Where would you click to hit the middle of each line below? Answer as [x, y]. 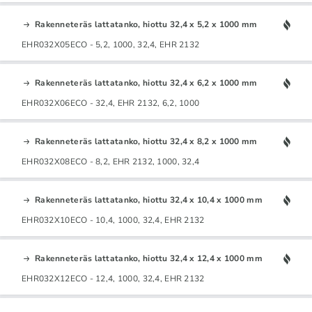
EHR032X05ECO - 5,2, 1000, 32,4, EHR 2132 [111, 44]
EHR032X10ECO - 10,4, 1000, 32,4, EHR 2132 [113, 220]
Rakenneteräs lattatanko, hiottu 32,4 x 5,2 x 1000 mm [146, 24]
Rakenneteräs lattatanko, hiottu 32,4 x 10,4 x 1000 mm [149, 200]
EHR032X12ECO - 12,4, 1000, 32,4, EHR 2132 [113, 278]
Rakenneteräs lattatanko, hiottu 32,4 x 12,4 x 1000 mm [149, 258]
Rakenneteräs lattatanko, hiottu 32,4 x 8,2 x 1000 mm [146, 141]
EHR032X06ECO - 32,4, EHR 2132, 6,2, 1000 [111, 103]
